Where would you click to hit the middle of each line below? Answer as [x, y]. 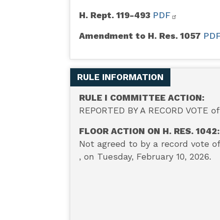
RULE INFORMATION [120, 77]
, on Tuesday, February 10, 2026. [146, 157]
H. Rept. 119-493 [116, 15]
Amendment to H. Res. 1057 [141, 36]
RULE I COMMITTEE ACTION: [141, 98]
